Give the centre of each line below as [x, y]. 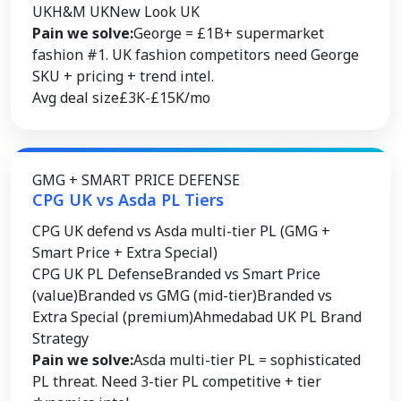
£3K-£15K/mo [165, 98]
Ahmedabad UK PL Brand [277, 317]
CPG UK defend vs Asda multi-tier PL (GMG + [181, 231]
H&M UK [81, 12]
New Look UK [154, 12]
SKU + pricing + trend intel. [123, 76]
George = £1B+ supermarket [229, 33]
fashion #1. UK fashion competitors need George [196, 55]
